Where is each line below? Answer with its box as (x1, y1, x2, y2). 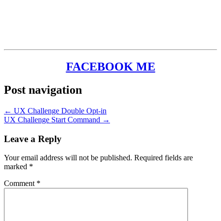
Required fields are (134, 153, 193, 162)
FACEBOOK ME (66, 60, 155, 74)
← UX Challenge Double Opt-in (4, 106, 107, 115)
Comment (4, 179, 37, 188)
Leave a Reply (4, 133, 62, 144)
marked (4, 162, 29, 171)
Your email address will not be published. (4, 153, 132, 162)
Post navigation (4, 83, 82, 96)
